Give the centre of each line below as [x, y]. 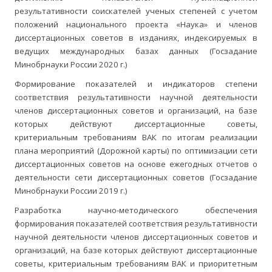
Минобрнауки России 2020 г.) [71, 65]
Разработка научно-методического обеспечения [136, 210]
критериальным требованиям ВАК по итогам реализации [136, 138]
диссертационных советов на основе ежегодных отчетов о [136, 164]
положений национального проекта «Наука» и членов [136, 25]
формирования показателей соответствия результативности [136, 224]
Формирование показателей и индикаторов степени [136, 84]
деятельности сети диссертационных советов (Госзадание [136, 178]
